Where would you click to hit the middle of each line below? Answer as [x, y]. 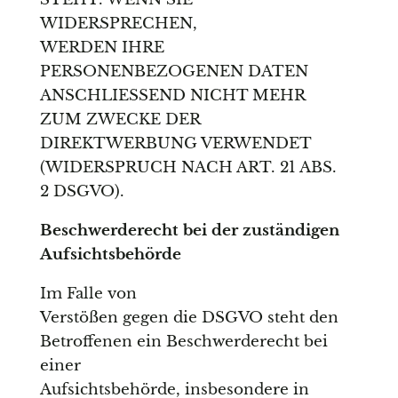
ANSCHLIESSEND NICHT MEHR [172, 96]
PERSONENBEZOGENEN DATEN [174, 72]
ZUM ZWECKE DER [120, 120]
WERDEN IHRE [102, 48]
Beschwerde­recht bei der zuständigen [189, 231]
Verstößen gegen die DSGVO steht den [189, 318]
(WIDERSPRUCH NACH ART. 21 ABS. [188, 168]
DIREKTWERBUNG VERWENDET [175, 144]
